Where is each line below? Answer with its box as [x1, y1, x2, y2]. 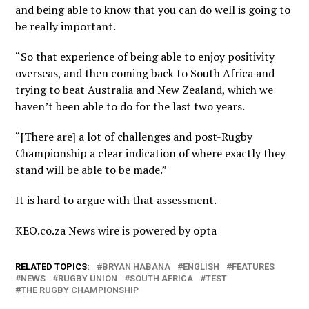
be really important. [15, 19, 117, 34]
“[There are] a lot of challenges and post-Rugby [15, 129, 253, 144]
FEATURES [232, 261, 275, 272]
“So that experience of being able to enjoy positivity [15, 49, 275, 64]
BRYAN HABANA [102, 261, 171, 272]
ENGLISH [183, 261, 220, 272]
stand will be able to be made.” [15, 162, 168, 177]
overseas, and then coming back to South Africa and [15, 66, 275, 81]
